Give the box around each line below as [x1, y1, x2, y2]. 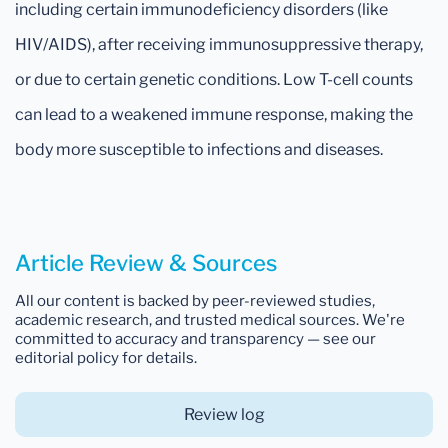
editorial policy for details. [15, 348, 197, 367]
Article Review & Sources [15, 249, 277, 276]
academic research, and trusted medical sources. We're [15, 310, 405, 329]
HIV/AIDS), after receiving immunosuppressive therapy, [15, 34, 423, 54]
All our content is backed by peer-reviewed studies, [15, 291, 375, 310]
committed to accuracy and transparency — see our [15, 329, 376, 348]
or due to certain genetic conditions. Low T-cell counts [15, 69, 413, 89]
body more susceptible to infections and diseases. [15, 139, 383, 159]
